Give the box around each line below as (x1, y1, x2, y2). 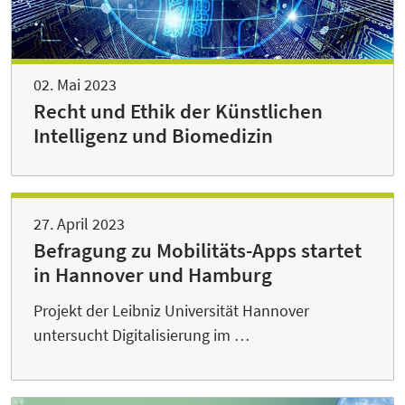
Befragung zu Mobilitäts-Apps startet (33, 237, 362, 263)
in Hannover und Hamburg (33, 261, 272, 287)
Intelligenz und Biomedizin (33, 122, 273, 148)
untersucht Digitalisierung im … (33, 324, 250, 345)
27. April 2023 (33, 212, 125, 234)
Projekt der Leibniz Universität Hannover (33, 299, 309, 321)
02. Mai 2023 (33, 73, 117, 95)
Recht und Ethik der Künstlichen (33, 98, 323, 124)
